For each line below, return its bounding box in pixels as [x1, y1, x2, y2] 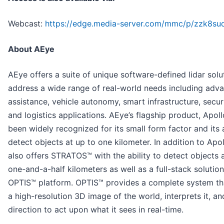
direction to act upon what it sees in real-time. [8, 204, 183, 215]
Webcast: [8, 18, 45, 29]
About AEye [8, 44, 54, 54]
